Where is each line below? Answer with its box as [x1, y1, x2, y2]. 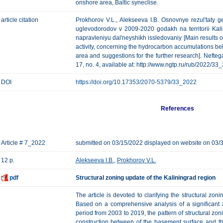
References [161, 105, 195, 112]
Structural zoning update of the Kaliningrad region [75, 174, 216, 181]
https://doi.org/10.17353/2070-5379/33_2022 [75, 79, 197, 86]
